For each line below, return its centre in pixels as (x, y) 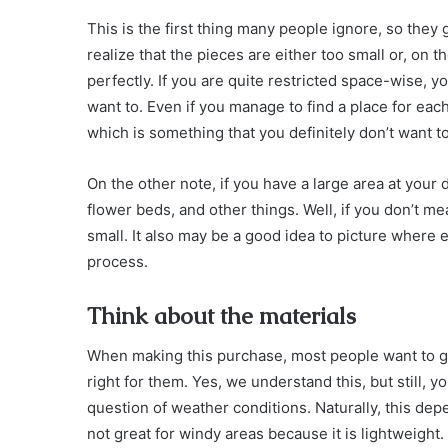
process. (117, 261)
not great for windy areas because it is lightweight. (265, 434)
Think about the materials (221, 315)
